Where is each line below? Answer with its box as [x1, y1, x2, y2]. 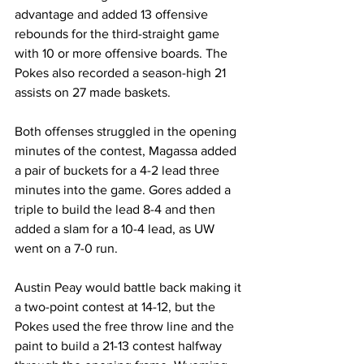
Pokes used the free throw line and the [15, 318, 237, 333]
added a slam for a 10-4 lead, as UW [15, 221, 218, 236]
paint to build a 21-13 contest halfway [15, 338, 225, 353]
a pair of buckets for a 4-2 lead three [15, 162, 223, 177]
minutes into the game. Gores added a [15, 182, 234, 197]
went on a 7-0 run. [15, 240, 118, 255]
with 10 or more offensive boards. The [15, 45, 231, 60]
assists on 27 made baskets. [15, 84, 171, 99]
